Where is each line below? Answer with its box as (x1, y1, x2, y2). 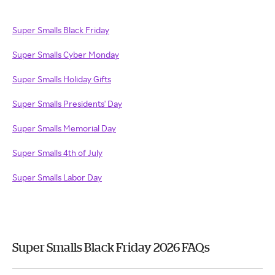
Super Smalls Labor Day (12, 172, 102, 182)
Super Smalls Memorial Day (12, 123, 116, 133)
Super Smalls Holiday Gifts (12, 74, 111, 84)
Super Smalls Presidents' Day (12, 98, 122, 109)
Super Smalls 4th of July (12, 147, 103, 158)
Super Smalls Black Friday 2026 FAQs (12, 240, 210, 254)
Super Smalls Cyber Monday (12, 49, 119, 60)
